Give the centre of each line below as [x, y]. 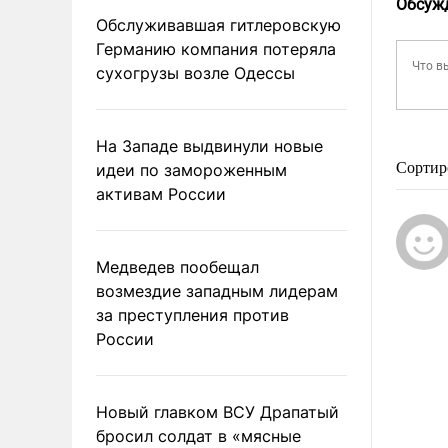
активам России [161, 193]
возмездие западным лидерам [217, 290]
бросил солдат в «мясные [198, 435]
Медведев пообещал [177, 266]
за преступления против [192, 314]
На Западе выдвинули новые [209, 145]
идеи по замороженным [191, 169]
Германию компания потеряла [216, 48]
